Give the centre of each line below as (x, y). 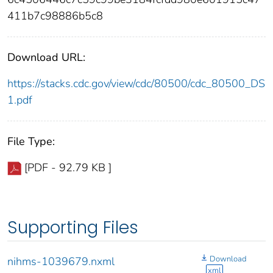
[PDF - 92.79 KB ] (68, 168)
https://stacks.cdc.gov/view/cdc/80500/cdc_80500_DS (136, 84)
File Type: (31, 142)
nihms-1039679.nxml (61, 262)
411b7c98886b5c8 (55, 16)
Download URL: (46, 58)
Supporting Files (73, 228)
